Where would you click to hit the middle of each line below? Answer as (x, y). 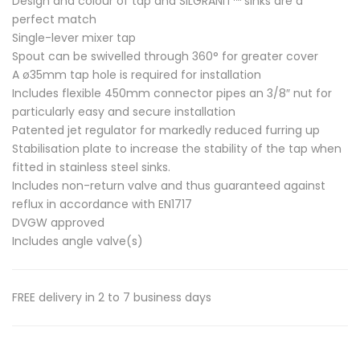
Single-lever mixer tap (74, 37)
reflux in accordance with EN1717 (102, 204)
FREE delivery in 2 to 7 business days (112, 297)
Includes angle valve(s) (78, 241)
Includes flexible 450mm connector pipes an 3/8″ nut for (172, 93)
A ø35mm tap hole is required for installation (137, 74)
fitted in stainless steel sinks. (91, 167)
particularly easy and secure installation (124, 111)
